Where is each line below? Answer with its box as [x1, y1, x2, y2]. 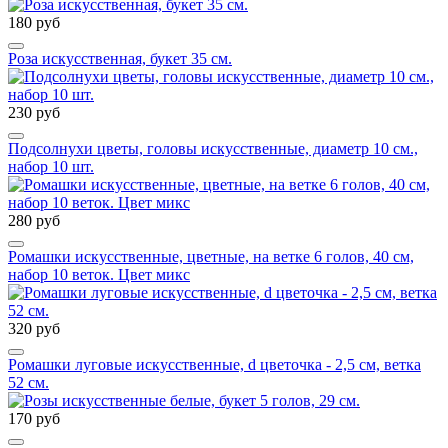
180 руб [8, 14, 60, 31]
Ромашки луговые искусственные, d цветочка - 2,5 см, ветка [8, 356, 421, 373]
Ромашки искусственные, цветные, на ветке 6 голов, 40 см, [8, 248, 414, 265]
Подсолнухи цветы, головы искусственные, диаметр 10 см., [8, 140, 418, 157]
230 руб [8, 104, 60, 121]
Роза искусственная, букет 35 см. [8, 50, 232, 67]
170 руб [8, 410, 60, 427]
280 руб [8, 212, 60, 229]
